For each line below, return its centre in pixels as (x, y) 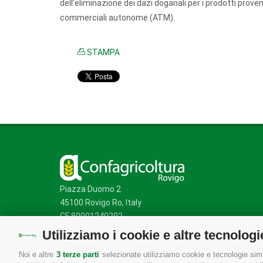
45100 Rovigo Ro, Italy (101, 203)
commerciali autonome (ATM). (118, 18)
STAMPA (102, 52)
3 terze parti (78, 254)
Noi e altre (37, 254)
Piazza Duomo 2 (90, 189)
